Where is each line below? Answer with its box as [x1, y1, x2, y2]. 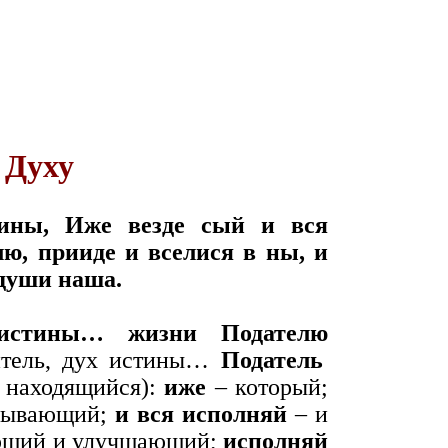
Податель [220, 347, 323, 373]
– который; [206, 374, 329, 400]
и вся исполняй [106, 401, 287, 427]
